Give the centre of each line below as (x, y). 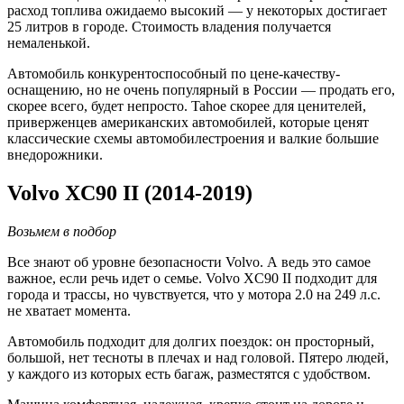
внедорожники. (55, 155)
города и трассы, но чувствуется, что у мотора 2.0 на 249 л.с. (194, 294)
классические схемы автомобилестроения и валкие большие (193, 139)
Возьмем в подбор (62, 231)
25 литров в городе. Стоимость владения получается (169, 27)
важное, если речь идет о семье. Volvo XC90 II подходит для (192, 278)
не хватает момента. (69, 310)
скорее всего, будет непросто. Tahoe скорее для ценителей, (187, 106)
